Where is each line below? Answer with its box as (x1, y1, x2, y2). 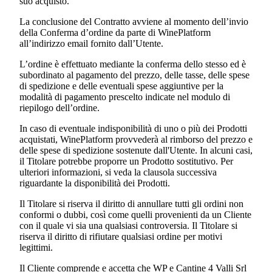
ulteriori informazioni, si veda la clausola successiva (19, 167, 217, 178)
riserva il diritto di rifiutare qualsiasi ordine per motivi (19, 231, 222, 242)
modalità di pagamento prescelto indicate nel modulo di (19, 92, 230, 103)
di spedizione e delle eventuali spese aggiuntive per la (19, 81, 223, 92)
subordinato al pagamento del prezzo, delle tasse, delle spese (19, 70, 250, 81)
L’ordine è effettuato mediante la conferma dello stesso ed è (19, 59, 246, 70)
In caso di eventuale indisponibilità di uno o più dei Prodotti (19, 123, 247, 134)
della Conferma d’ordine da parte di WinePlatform (19, 27, 211, 38)
